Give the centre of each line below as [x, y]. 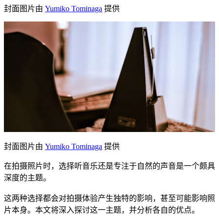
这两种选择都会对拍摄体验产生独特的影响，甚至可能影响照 [109, 198]
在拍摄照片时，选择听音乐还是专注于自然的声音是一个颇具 [109, 166]
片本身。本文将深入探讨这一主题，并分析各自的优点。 [102, 210]
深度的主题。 [27, 178]
